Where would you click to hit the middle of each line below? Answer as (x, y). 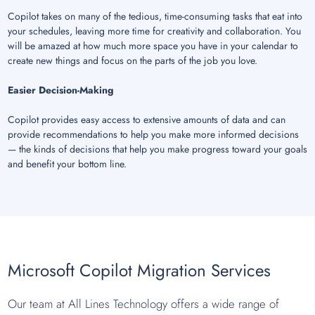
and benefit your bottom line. (67, 164)
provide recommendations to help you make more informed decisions (153, 135)
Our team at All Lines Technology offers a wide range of (143, 304)
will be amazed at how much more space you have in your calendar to (153, 46)
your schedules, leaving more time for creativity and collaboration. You (154, 31)
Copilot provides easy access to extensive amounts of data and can (146, 120)
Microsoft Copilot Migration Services (139, 271)
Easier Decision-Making (60, 90)
